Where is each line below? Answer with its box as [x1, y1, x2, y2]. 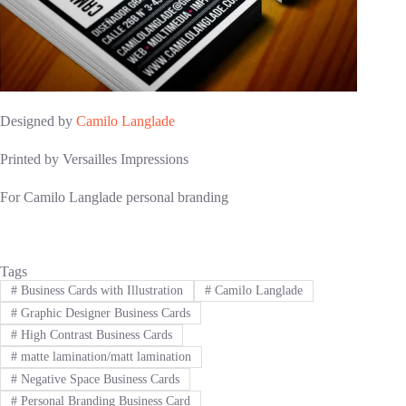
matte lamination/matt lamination [16, 350, 191, 364]
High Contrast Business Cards [16, 327, 172, 342]
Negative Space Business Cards [16, 372, 179, 386]
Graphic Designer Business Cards [16, 305, 190, 320]
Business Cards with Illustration [16, 284, 183, 298]
